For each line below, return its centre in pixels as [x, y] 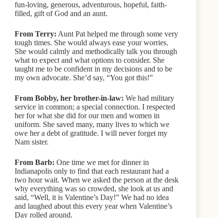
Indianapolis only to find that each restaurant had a [92, 171]
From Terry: [36, 34]
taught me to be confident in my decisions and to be [93, 69]
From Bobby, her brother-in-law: [69, 98]
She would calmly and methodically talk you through [96, 51]
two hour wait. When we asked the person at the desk [97, 180]
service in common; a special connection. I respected [95, 107]
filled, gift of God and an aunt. [61, 13]
